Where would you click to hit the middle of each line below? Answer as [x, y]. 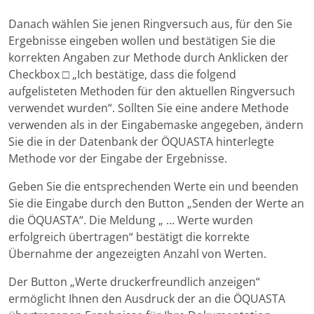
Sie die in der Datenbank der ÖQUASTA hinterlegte [141, 142]
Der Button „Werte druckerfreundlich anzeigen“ [134, 282]
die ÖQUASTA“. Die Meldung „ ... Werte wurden [131, 220]
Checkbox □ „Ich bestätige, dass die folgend [122, 75]
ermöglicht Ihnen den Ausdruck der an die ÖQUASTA [147, 299]
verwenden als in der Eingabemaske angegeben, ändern [156, 125]
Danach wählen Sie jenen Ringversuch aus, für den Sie [150, 24]
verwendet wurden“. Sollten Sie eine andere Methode [149, 108]
